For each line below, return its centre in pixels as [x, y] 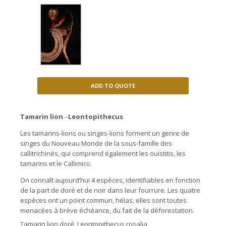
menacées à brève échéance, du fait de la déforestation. [107, 211]
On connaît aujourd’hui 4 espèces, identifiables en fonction [110, 180]
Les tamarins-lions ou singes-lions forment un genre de [105, 133]
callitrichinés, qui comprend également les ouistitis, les [103, 154]
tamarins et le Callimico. [56, 164]
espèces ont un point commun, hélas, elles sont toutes [103, 201]
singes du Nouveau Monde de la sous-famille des [96, 144]
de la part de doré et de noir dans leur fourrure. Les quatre [110, 190]
